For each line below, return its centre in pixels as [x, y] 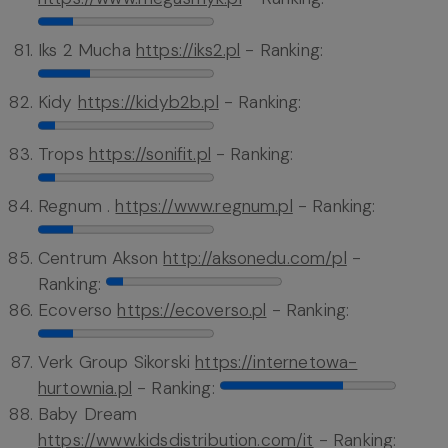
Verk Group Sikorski [117, 362]
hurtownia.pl [85, 388]
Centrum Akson [101, 258]
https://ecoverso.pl [192, 310]
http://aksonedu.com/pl [255, 258]
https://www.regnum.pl [204, 206]
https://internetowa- [276, 362]
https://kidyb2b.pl [148, 102]
